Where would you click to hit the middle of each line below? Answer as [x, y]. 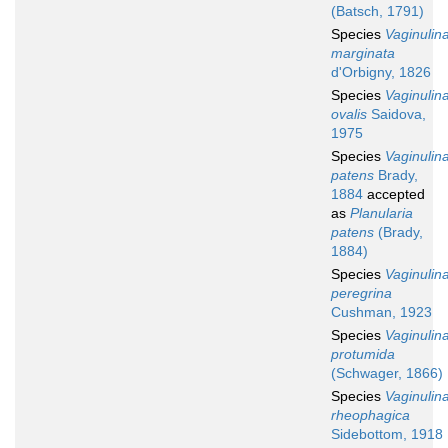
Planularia [381, 213]
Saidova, [396, 114]
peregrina [361, 293]
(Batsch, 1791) [377, 11]
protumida [363, 354]
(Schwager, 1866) [387, 373]
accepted [394, 194]
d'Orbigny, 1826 [381, 72]
